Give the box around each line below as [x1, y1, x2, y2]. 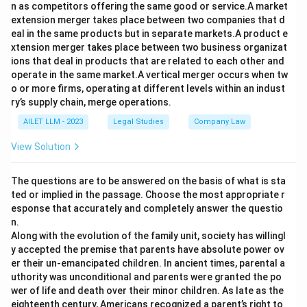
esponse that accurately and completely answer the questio [11, 203, 283, 214]
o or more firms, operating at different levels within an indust [11, 83, 285, 94]
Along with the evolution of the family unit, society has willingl [11, 230, 286, 241]
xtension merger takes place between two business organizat [11, 42, 287, 53]
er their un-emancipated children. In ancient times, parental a [11, 258, 285, 269]
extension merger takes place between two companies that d [11, 14, 285, 25]
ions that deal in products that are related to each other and [11, 56, 284, 66]
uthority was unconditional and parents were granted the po [11, 271, 282, 282]
